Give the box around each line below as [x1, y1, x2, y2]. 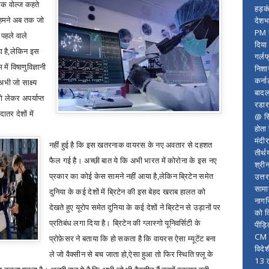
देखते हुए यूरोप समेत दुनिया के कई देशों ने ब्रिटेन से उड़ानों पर [49, 202, 221, 213]
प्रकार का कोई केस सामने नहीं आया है [49, 171, 157, 181]
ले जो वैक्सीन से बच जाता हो [49, 249, 127, 259]
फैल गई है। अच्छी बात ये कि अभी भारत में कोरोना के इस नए [49, 155, 217, 166]
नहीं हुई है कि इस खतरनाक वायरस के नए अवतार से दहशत [49, 139, 213, 150]
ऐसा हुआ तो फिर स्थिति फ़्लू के [128, 249, 214, 259]
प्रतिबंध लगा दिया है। [49, 217, 111, 228]
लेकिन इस [10, 46, 40, 56]
